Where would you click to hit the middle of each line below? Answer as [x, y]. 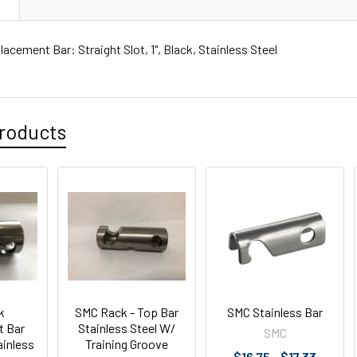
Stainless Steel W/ [127, 328]
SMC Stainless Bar [275, 312]
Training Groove [127, 344]
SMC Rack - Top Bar [127, 312]
